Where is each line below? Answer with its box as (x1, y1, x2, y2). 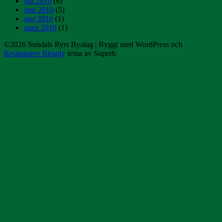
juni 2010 (24, 5, 54, 14)
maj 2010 (24, 14, 53, 23)
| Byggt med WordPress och (95, 40, 182, 49)
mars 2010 (24, 23, 56, 32)
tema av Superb (65, 49, 116, 58)
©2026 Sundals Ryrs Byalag (4, 40, 95, 49)
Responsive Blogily (4, 49, 65, 58)
